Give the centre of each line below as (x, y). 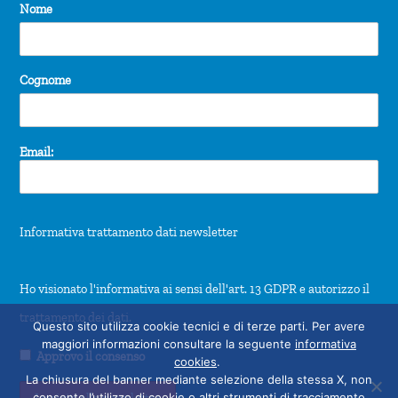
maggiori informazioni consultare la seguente (168, 344)
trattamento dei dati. (76, 318)
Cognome (46, 80)
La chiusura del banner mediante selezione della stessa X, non (199, 379)
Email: (37, 152)
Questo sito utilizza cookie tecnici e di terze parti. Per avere (199, 326)
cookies (195, 362)
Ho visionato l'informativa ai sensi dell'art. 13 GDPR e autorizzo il (195, 289)
